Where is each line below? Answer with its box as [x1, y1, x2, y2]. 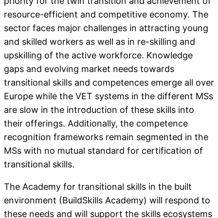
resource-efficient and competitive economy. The [4, 9, 208, 19]
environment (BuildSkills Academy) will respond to [4, 195, 210, 205]
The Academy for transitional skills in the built [4, 181, 192, 192]
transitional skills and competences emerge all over [4, 77, 214, 88]
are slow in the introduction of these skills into [4, 104, 194, 115]
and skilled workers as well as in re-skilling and [4, 36, 195, 47]
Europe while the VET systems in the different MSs [4, 91, 213, 101]
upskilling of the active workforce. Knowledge [4, 50, 193, 60]
